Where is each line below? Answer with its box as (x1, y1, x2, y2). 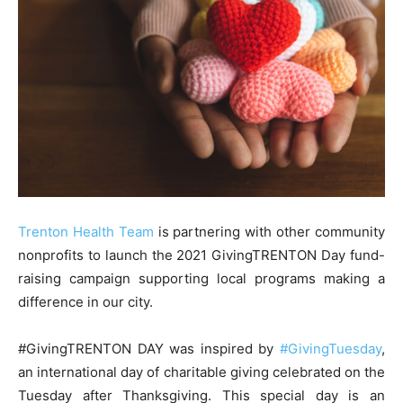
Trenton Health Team (18, 222, 154, 240)
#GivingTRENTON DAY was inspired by (18, 339, 280, 357)
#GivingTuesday (280, 339, 381, 357)
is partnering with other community (153, 222, 386, 240)
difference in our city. (18, 292, 153, 310)
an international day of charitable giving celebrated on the (18, 363, 385, 381)
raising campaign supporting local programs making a (18, 269, 385, 287)
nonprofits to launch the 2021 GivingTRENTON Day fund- (18, 246, 385, 264)
